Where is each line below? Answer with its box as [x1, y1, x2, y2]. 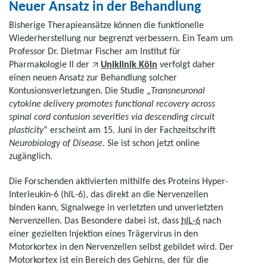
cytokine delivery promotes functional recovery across [9, 98, 215, 109]
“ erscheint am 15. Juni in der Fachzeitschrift [44, 124, 216, 135]
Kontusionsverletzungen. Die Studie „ [9, 85, 151, 96]
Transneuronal [151, 85, 205, 96]
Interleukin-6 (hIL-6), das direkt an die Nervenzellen [9, 188, 208, 200]
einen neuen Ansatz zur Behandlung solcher [9, 72, 177, 83]
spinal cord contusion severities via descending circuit [9, 111, 215, 122]
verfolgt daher [157, 58, 215, 70]
